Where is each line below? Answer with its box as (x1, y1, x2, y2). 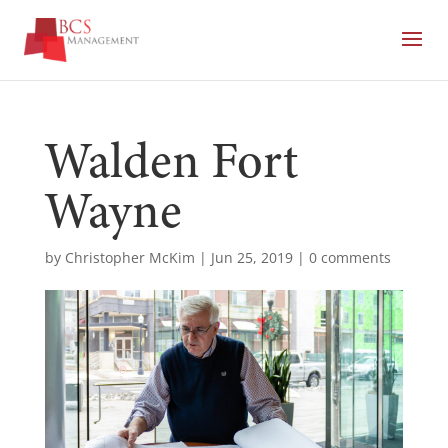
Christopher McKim (64, 248, 195, 267)
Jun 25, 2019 (210, 248, 293, 267)
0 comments (308, 248, 391, 267)
